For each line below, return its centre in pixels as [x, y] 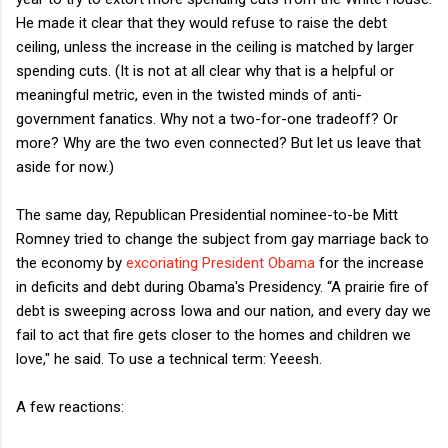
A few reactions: [70, 406]
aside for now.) [65, 166]
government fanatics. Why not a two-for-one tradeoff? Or [207, 118]
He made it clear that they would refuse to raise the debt [201, 22]
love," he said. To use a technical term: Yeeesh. [169, 358]
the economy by [71, 262]
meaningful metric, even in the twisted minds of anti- [189, 94]
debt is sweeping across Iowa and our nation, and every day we [223, 310]
